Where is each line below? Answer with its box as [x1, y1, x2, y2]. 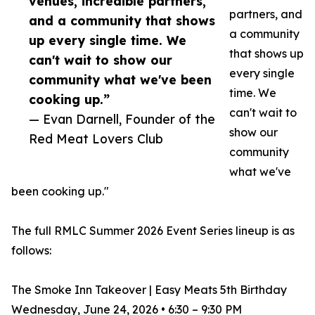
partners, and [229, 7, 302, 22]
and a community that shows [29, 13, 215, 29]
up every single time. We [29, 32, 186, 49]
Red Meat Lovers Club [29, 131, 163, 147]
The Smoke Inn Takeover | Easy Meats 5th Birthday [11, 283, 287, 297]
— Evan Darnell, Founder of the [29, 111, 215, 127]
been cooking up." [11, 184, 109, 199]
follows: [11, 243, 51, 258]
